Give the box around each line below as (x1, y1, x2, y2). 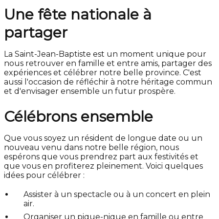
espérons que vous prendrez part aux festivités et (4, 152, 198, 161)
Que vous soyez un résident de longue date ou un (4, 133, 202, 143)
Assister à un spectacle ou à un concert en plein (23, 190, 210, 199)
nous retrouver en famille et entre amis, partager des (4, 59, 212, 68)
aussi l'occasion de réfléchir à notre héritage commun (4, 77, 212, 87)
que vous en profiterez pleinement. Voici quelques (4, 161, 203, 171)
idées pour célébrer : (4, 171, 85, 180)
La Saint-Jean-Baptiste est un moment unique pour (4, 49, 206, 59)
